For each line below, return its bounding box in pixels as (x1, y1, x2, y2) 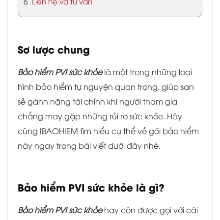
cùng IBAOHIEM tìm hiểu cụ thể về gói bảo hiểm (18, 125, 199, 136)
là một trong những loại (104, 66, 192, 77)
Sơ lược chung (18, 41, 90, 56)
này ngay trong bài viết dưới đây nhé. (18, 139, 161, 151)
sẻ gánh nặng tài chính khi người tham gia (18, 95, 177, 107)
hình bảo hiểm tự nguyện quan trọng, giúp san (18, 81, 194, 92)
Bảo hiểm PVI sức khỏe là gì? (18, 179, 165, 194)
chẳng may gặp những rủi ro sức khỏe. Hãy (18, 110, 182, 121)
